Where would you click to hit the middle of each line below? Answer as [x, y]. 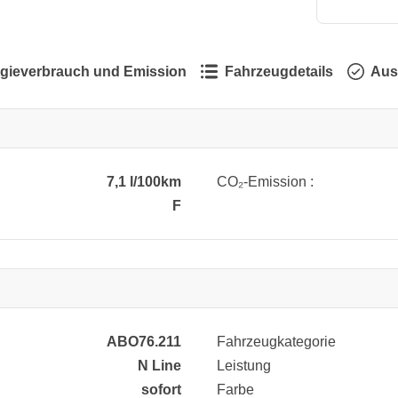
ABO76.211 [144, 341]
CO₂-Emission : [265, 181]
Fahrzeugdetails [279, 71]
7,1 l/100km [144, 181]
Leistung [244, 365]
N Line [159, 365]
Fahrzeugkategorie [276, 341]
